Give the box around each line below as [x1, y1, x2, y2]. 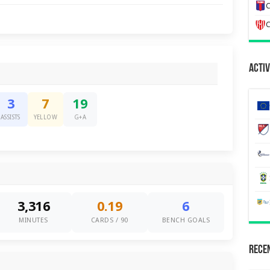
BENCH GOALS [162, 216, 210, 224]
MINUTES [19, 216, 48, 224]
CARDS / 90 [90, 216, 128, 224]
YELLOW [33, 114, 57, 121]
